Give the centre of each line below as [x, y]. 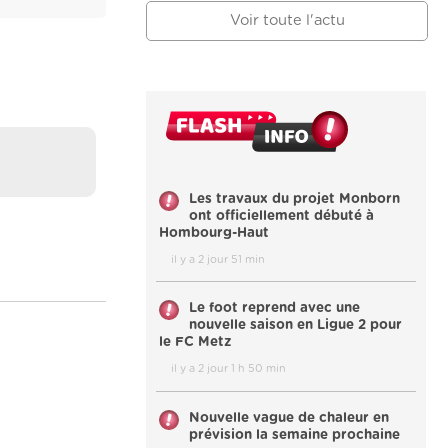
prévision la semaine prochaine [294, 434]
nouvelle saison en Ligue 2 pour [295, 325]
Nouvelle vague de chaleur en [289, 417]
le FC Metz [195, 342]
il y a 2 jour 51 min [218, 259]
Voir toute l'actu [287, 21]
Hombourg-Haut [214, 232]
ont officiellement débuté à [281, 215]
